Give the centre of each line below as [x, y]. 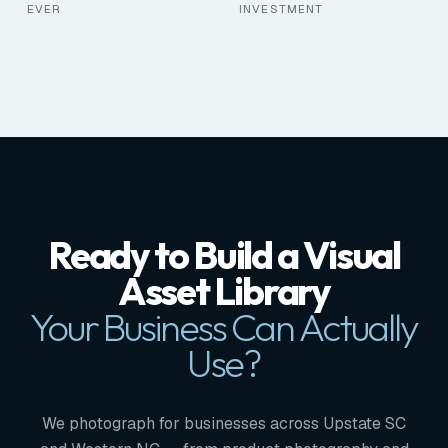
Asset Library [224, 291]
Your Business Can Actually [224, 327]
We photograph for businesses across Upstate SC [224, 423]
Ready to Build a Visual [224, 255]
